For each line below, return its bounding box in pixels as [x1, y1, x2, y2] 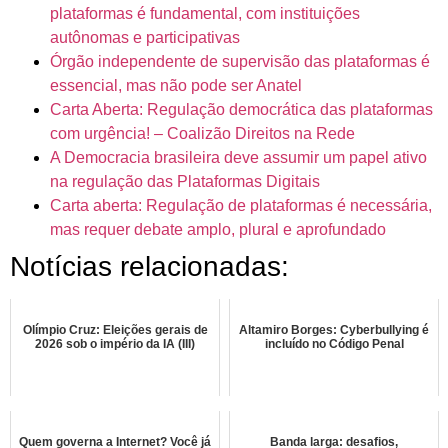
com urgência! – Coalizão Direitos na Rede [50, 124, 355, 142]
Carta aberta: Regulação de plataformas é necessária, [50, 196, 432, 214]
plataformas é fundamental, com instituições [50, 4, 360, 22]
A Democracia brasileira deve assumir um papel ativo [50, 148, 427, 166]
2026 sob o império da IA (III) [35, 336, 195, 351]
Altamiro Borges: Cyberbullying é [239, 322, 429, 337]
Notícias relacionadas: [10, 250, 289, 282]
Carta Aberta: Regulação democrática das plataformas [50, 100, 433, 118]
